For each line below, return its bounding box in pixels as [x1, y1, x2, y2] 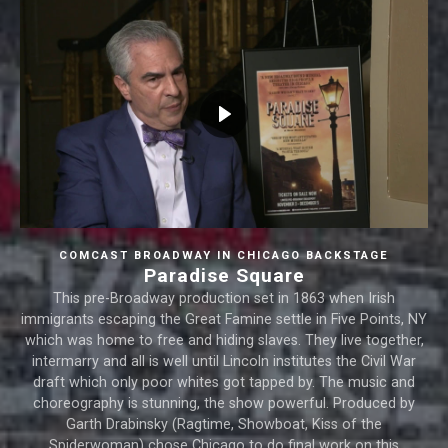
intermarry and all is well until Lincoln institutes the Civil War [32, 353, 416, 371]
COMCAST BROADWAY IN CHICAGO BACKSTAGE [59, 249, 389, 263]
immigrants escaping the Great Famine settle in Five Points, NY [21, 311, 427, 329]
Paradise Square [143, 264, 305, 288]
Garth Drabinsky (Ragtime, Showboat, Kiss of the [66, 416, 382, 434]
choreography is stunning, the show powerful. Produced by [33, 395, 415, 413]
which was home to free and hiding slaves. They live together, [24, 332, 424, 350]
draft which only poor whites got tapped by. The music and [33, 374, 415, 392]
